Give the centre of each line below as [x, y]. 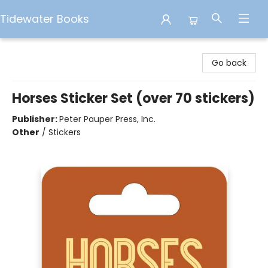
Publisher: [36, 119]
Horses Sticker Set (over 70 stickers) [133, 98]
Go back [229, 63]
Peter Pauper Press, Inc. [107, 119]
